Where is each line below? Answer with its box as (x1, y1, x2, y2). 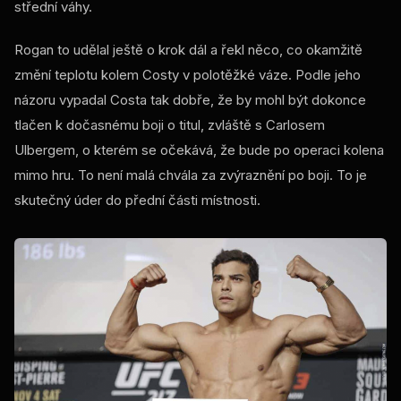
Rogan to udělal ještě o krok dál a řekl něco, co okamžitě (14, 40, 363, 58)
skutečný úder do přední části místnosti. (14, 191, 260, 209)
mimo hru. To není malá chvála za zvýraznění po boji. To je (14, 166, 367, 183)
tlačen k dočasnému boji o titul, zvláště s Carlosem (14, 115, 325, 133)
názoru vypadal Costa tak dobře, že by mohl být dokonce (14, 90, 366, 108)
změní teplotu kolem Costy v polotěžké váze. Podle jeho (14, 65, 361, 83)
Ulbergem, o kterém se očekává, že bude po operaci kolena (14, 141, 384, 158)
